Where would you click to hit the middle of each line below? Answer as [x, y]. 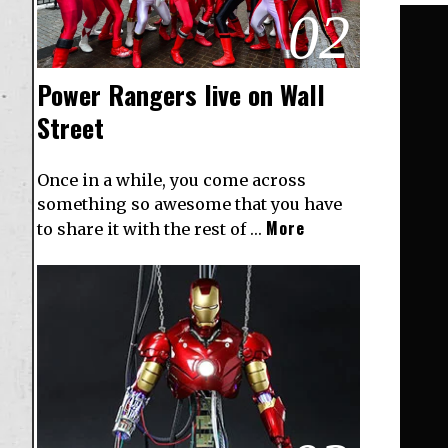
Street [70, 127]
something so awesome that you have [189, 203]
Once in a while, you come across [171, 179]
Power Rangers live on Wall [181, 94]
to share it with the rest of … [151, 228]
